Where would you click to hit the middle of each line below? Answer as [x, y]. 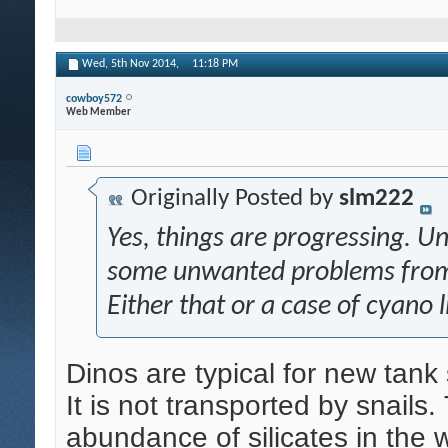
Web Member [98, 112]
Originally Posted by [232, 199]
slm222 [376, 199]
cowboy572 [94, 98]
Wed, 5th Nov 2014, [132, 64]
